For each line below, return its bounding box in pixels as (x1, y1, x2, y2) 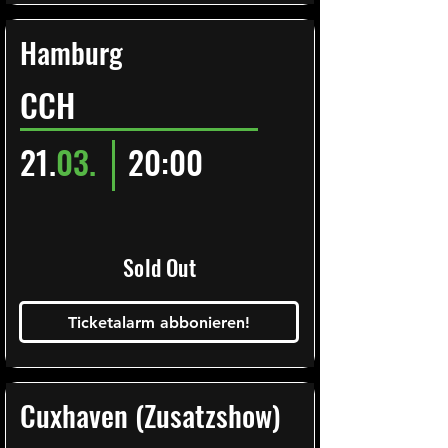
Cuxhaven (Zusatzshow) (20, 393, 281, 436)
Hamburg (20, 30, 123, 73)
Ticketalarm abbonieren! (68, 312, 250, 332)
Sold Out (123, 251, 196, 283)
